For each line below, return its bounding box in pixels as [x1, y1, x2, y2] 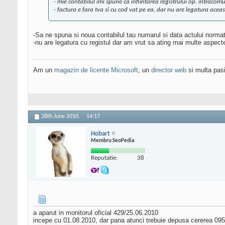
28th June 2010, [41, 114, 81, 120]
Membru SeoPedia [91, 138, 134, 144]
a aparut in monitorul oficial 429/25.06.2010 [33, 209, 158, 217]
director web [151, 66, 186, 74]
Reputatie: [91, 154, 118, 161]
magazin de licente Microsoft [54, 66, 138, 74]
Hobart [91, 130, 110, 137]
